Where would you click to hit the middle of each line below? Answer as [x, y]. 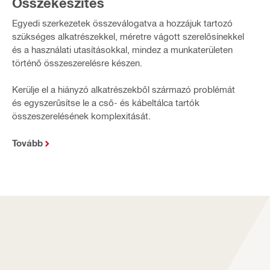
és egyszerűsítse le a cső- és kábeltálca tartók [105, 102]
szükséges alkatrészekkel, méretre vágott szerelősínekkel [128, 36]
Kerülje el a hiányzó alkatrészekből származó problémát [123, 89]
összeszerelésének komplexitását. [81, 115]
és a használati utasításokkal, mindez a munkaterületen [122, 49]
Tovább [27, 143]
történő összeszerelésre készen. [77, 62]
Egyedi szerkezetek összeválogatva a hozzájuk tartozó [122, 23]
